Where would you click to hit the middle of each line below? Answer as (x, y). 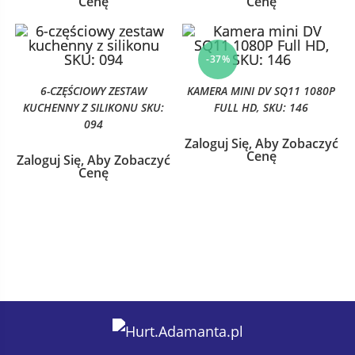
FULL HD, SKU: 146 (261, 107)
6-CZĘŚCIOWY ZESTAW (94, 90)
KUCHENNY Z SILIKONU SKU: (94, 107)
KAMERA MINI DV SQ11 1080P (261, 90)
